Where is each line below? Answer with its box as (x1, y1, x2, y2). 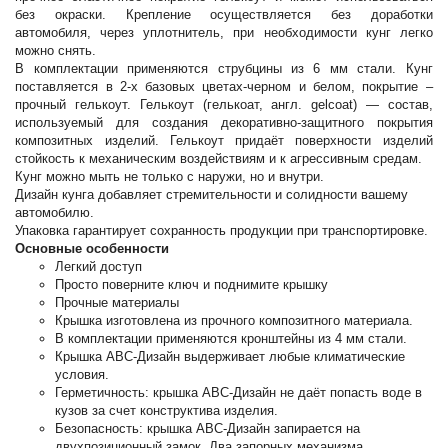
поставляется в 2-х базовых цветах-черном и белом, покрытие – (15, 79, 433, 95)
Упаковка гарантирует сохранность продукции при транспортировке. (15, 223, 429, 239)
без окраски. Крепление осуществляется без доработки (15, 7, 433, 23)
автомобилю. (15, 205, 95, 221)
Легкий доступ (55, 259, 143, 275)
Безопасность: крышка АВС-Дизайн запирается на (55, 421, 361, 437)
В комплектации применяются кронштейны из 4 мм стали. (55, 331, 408, 347)
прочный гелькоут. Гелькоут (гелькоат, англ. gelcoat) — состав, (15, 97, 433, 113)
